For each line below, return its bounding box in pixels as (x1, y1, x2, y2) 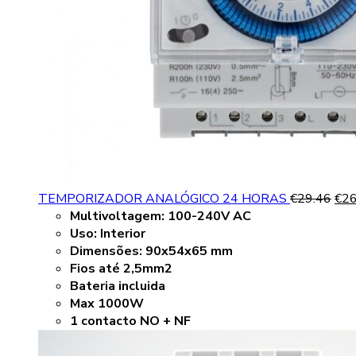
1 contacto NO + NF (70, 312, 191, 331)
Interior (100, 225, 145, 243)
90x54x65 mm (145, 242, 233, 261)
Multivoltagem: (70, 207, 168, 226)
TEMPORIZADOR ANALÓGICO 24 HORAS (38, 190, 290, 208)
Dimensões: (70, 242, 145, 261)
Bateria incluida (70, 277, 165, 296)
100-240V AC (168, 207, 251, 226)
